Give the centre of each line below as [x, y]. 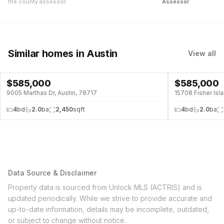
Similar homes [41, 53]
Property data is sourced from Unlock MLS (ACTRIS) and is [105, 187]
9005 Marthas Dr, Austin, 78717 [52, 93]
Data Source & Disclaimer [52, 173]
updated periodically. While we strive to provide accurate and [110, 198]
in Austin [96, 53]
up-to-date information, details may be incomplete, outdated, [108, 209]
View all [202, 53]
